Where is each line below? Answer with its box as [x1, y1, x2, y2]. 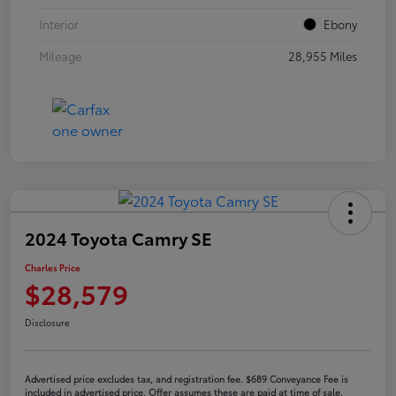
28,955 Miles [288, 47, 357, 64]
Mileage [39, 47, 81, 64]
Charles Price [25, 260, 80, 274]
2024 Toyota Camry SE [25, 225, 212, 250]
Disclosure [25, 315, 70, 329]
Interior [39, 15, 79, 32]
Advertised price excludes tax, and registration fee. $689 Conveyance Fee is [25, 371, 348, 385]
